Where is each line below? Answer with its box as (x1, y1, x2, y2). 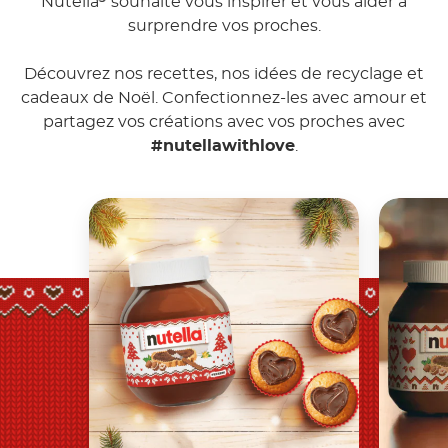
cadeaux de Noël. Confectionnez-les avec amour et (21, 89, 427, 106)
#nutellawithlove (150, 137, 295, 154)
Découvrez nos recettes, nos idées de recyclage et (24, 65, 424, 82)
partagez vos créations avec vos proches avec (43, 113, 405, 130)
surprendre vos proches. (127, 17, 321, 34)
